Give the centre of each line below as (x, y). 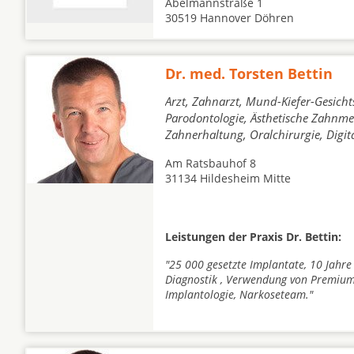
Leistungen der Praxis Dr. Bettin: (253, 237)
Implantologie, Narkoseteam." (239, 294)
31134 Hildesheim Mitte (228, 178)
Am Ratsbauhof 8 (211, 163)
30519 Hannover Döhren (230, 18)
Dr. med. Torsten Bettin (249, 73)
